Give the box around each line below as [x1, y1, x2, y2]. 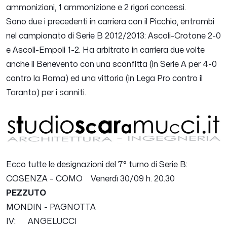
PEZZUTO [6, 188, 46, 197]
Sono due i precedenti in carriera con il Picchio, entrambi [6, 17, 214, 26]
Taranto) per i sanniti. [6, 88, 88, 97]
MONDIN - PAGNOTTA [6, 203, 96, 211]
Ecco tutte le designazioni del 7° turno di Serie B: [6, 160, 190, 169]
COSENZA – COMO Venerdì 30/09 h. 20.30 [6, 174, 175, 183]
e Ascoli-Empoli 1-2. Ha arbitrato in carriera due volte [6, 46, 205, 54]
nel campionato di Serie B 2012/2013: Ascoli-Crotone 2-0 [6, 31, 221, 40]
